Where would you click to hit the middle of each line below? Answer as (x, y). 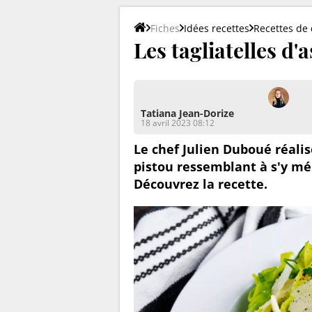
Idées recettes (217, 28)
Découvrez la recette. (201, 184)
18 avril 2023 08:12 (178, 123)
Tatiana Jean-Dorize (187, 113)
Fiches (165, 28)
